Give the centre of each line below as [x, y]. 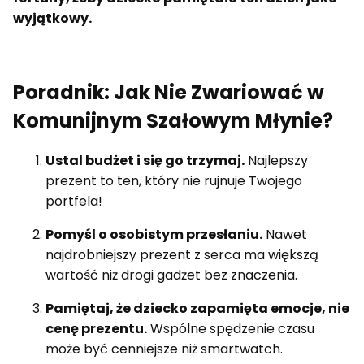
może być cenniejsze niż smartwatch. [164, 349]
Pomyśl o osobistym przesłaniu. [154, 235]
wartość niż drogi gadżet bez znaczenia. [171, 275]
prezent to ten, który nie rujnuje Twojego [174, 181]
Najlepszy [276, 161]
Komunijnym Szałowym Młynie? [173, 120]
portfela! [74, 201]
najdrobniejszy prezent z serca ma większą [182, 255]
